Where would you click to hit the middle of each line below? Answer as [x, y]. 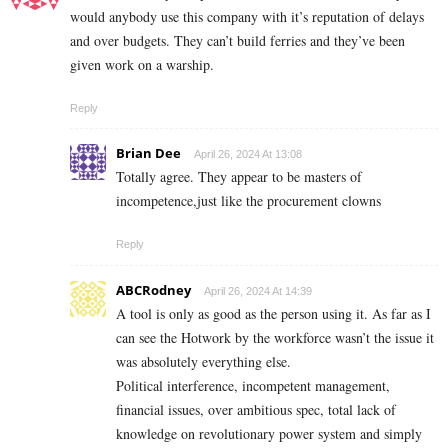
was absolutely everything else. [203, 361]
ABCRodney [153, 289]
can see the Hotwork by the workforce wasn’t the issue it [275, 337]
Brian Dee [148, 152]
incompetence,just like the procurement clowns [248, 200]
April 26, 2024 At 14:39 [258, 290]
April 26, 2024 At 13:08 [248, 153]
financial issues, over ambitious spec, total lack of [256, 409]
